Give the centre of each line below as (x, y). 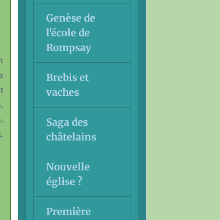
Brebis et (67, 77)
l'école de (68, 32)
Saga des (67, 122)
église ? (64, 181)
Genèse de (70, 18)
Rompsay (69, 47)
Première (68, 211)
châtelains (71, 137)
